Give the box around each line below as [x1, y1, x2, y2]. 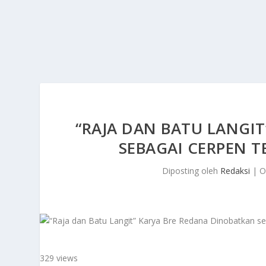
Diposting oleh [162, 165, 221, 176]
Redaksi [220, 165, 251, 176]
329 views [40, 252, 78, 264]
